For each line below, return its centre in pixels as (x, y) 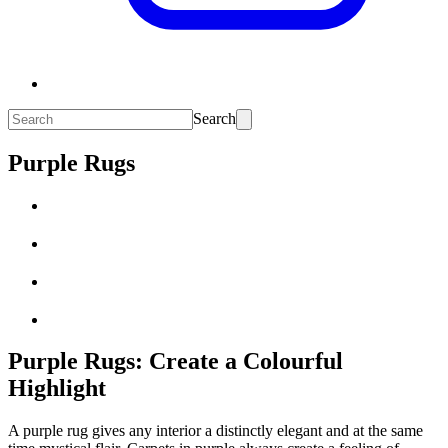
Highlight (57, 388)
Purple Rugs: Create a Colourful (175, 361)
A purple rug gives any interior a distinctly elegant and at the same (215, 431)
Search (214, 118)
